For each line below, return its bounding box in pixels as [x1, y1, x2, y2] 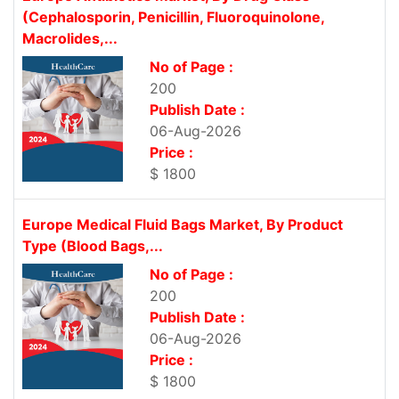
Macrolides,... [22, 29, 118, 48]
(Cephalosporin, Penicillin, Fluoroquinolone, [22, 8, 324, 27]
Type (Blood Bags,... [22, 237, 163, 256]
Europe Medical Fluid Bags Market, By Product [22, 216, 343, 234]
